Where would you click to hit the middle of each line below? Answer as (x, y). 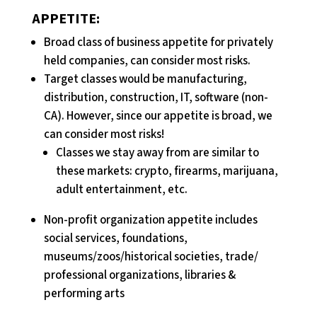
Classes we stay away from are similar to (157, 152)
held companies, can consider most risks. (147, 60)
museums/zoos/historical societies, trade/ (151, 257)
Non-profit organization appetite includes (150, 220)
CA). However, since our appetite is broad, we (158, 116)
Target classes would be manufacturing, (145, 79)
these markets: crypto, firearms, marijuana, (167, 171)
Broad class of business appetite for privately (158, 42)
